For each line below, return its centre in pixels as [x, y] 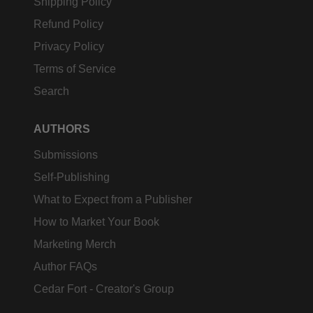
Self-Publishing [72, 177]
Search [51, 92]
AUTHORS [62, 129]
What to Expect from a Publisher [113, 200]
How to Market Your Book [96, 222]
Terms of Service [75, 69]
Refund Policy [68, 24]
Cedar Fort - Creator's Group [104, 289]
